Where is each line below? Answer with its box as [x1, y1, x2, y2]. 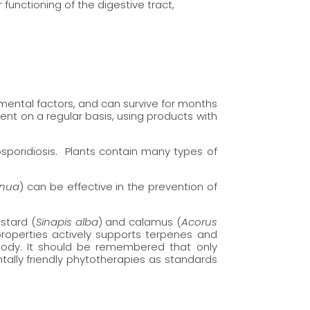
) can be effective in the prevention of [19, 179, 217, 194]
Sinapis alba [35, 214, 98, 229]
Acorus [181, 214, 217, 229]
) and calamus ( [98, 214, 181, 229]
